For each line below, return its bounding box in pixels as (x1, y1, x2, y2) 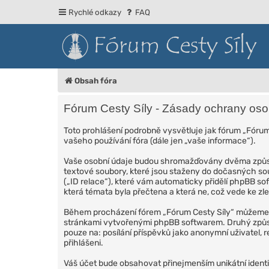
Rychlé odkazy (68, 8, 121, 17)
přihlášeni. (64, 237, 103, 248)
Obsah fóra (74, 76, 117, 85)
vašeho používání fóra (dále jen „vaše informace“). (64, 135, 256, 146)
